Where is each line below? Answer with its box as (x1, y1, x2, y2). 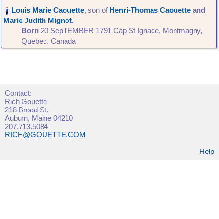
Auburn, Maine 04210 (5, 114, 73, 122)
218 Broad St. (5, 106, 48, 114)
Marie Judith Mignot (3, 16, 72, 24)
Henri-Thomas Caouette (109, 6, 191, 14)
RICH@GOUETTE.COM (5, 131, 86, 139)
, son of (84, 6, 109, 14)
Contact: (5, 89, 32, 97)
